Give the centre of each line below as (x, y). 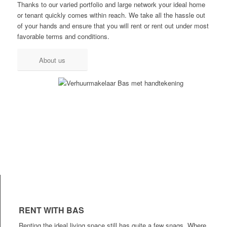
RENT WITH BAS (51, 210)
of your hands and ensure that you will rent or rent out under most (113, 26)
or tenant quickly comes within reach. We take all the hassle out (111, 15)
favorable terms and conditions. (63, 36)
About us (52, 60)
